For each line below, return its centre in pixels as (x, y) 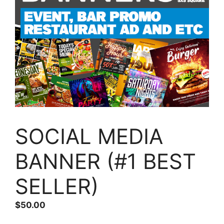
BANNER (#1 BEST (105, 161)
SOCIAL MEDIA (89, 136)
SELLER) (57, 186)
